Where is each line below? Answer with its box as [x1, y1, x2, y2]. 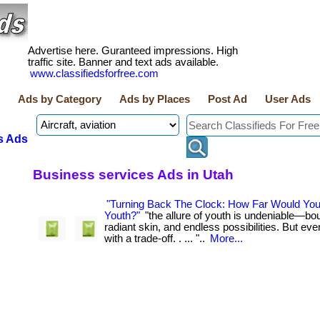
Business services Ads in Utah [33, 166, 234, 182]
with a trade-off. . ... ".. [104, 233, 208, 244]
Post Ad [208, 94, 247, 105]
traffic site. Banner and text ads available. [28, 56, 219, 68]
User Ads [265, 94, 311, 105]
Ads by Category [18, 94, 101, 105]
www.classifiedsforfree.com [30, 68, 159, 79]
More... [210, 233, 243, 244]
